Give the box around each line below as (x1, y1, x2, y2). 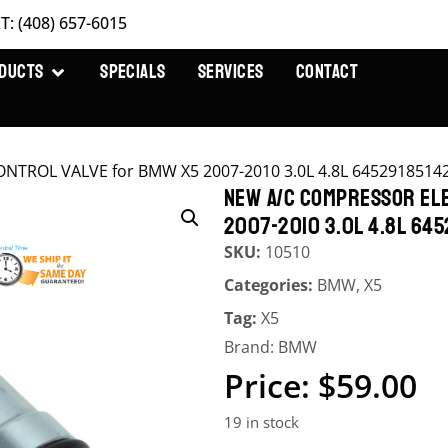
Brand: (224, 336, 278, 358)
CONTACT (295, 60, 359, 85)
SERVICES (197, 60, 264, 85)
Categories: (224, 274, 317, 296)
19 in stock (224, 412, 299, 432)
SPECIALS (100, 60, 166, 85)
